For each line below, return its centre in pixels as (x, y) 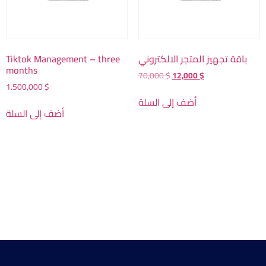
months (22, 70)
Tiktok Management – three (63, 59)
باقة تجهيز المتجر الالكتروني (192, 59)
